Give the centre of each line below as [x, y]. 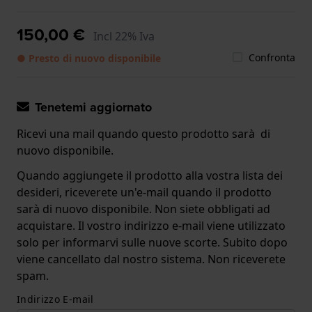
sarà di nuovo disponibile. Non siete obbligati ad [143, 209]
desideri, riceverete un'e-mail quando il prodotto [144, 192]
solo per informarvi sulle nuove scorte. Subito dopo [152, 242]
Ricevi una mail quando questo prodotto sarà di [143, 133]
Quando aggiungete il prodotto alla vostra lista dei [150, 175]
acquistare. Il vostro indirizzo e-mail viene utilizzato [151, 225]
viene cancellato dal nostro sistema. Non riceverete [151, 259]
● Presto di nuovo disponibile [89, 58]
